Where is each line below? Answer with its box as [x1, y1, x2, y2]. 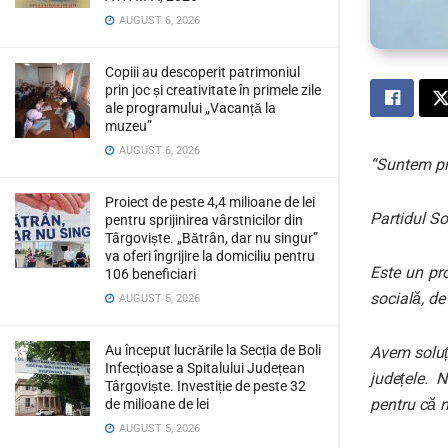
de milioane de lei [105, 396, 209, 412]
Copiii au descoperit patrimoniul [105, 64, 300, 80]
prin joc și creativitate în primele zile [105, 82, 321, 98]
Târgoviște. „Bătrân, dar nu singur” [105, 230, 318, 246]
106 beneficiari [105, 266, 196, 282]
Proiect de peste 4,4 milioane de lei [105, 194, 315, 210]
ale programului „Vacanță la [105, 100, 276, 116]
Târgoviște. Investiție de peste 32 [105, 378, 306, 394]
